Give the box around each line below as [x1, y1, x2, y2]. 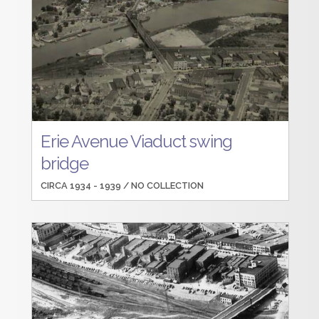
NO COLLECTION [131, 180, 204, 192]
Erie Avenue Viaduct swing [41, 130, 233, 152]
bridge [41, 152, 89, 174]
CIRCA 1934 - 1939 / [41, 180, 132, 192]
